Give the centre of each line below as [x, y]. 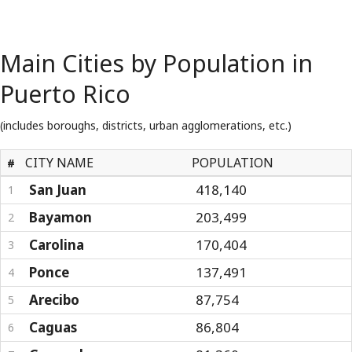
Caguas [53, 327]
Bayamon [60, 217]
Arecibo [54, 300]
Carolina [57, 245]
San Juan [58, 190]
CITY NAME [59, 163]
